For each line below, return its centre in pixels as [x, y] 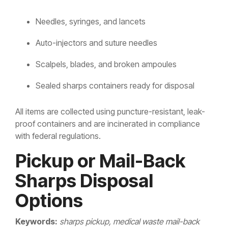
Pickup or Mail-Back [100, 161]
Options [49, 201]
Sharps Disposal [84, 181]
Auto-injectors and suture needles [96, 43]
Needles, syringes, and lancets [91, 22]
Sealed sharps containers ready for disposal [115, 86]
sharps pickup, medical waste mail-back [130, 222]
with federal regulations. [58, 136]
